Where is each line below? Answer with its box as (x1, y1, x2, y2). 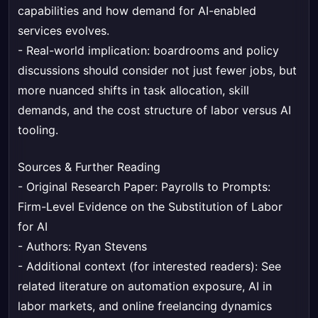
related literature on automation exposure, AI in (18, 279, 272, 294)
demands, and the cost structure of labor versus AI (18, 103, 291, 118)
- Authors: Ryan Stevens (18, 239, 147, 254)
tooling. (18, 123, 58, 138)
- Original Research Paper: (18, 180, 161, 194)
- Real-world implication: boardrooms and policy (18, 43, 279, 58)
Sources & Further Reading (18, 160, 160, 175)
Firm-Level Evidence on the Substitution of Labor (18, 199, 283, 214)
